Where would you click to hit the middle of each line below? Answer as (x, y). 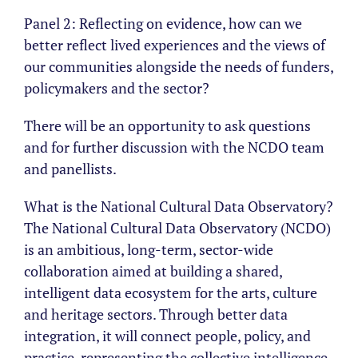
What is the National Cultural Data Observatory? (179, 206)
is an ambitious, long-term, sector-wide (149, 249)
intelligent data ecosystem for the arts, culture (171, 292)
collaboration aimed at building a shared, (153, 271)
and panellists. (70, 169)
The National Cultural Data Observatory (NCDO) (177, 228)
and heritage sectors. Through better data (156, 314)
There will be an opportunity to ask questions (167, 125)
